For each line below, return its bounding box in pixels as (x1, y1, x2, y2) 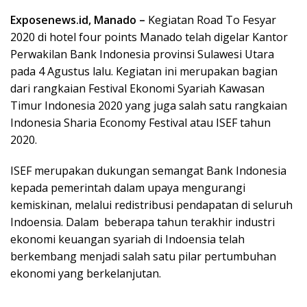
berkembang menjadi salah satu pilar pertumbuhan (10, 248, 276, 264)
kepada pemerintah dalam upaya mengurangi (10, 180, 245, 195)
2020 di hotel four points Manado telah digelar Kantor (10, 29, 288, 45)
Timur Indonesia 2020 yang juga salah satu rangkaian (10, 97, 287, 113)
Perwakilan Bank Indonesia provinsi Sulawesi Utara (10, 46, 274, 62)
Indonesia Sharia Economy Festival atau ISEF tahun (10, 114, 271, 130)
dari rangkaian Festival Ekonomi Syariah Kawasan (10, 80, 265, 96)
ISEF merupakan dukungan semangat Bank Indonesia (10, 162, 286, 178)
